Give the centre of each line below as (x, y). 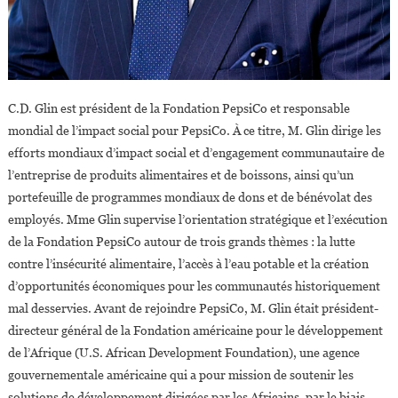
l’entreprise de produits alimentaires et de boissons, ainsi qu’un (180, 175)
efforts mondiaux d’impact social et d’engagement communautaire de (196, 152)
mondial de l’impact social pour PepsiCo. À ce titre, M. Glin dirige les (194, 130)
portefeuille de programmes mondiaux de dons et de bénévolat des (190, 197)
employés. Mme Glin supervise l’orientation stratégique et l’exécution (197, 219)
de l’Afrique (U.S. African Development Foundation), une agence (183, 352)
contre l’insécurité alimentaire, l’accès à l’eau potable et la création (188, 263)
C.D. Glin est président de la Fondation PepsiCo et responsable (179, 108)
